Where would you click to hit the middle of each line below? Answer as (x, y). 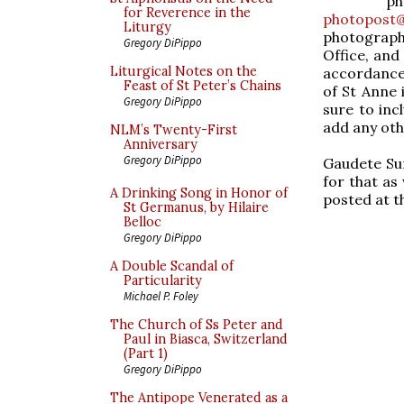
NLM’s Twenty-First (174, 130)
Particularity (163, 280)
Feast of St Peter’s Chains (202, 86)
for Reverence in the (187, 13)
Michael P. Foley (161, 296)
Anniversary (161, 144)
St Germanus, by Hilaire (196, 207)
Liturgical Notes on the (184, 71)
